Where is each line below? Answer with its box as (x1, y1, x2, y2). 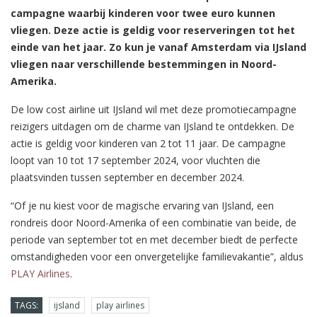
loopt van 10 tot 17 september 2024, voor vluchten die (11, 153, 260, 167)
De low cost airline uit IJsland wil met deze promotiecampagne (11, 102, 296, 116)
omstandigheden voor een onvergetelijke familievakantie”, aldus (11, 249, 304, 263)
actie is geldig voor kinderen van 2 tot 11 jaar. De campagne (11, 136, 286, 150)
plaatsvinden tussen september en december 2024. (11, 170, 244, 184)
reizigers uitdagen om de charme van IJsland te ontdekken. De (11, 119, 294, 133)
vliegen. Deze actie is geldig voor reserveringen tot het (11, 23, 295, 37)
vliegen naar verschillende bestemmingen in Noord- (11, 57, 277, 71)
